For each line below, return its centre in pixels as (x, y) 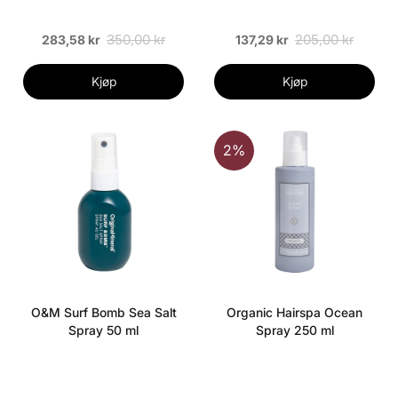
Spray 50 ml (103, 330)
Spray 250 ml (295, 330)
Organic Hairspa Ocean (295, 312)
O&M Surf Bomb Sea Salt (103, 312)
